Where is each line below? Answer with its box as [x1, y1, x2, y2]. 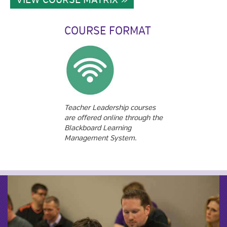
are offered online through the [64, 113, 163, 122]
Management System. [64, 134, 136, 142]
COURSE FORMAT [64, 24, 151, 38]
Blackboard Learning [64, 124, 131, 132]
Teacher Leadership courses [64, 103, 156, 112]
